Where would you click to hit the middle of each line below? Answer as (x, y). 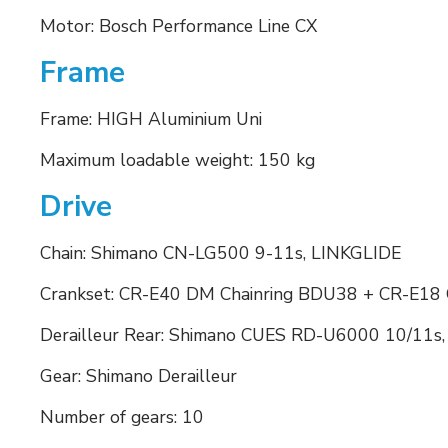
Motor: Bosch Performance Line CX (178, 25)
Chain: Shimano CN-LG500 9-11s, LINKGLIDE (220, 252)
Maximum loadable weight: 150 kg (177, 159)
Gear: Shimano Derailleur (138, 375)
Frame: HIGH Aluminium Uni (151, 118)
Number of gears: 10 (122, 416)
